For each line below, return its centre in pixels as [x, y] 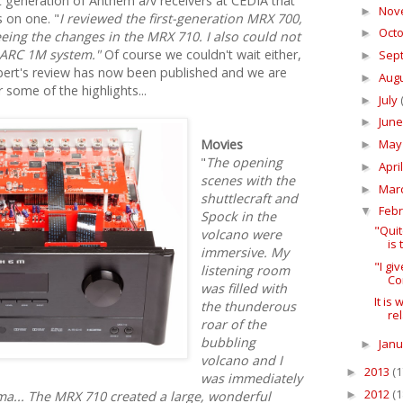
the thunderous [249, 307]
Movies [222, 145]
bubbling [228, 343]
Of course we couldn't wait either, [201, 55]
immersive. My [245, 253]
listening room [246, 271]
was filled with [244, 289]
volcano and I [242, 361]
